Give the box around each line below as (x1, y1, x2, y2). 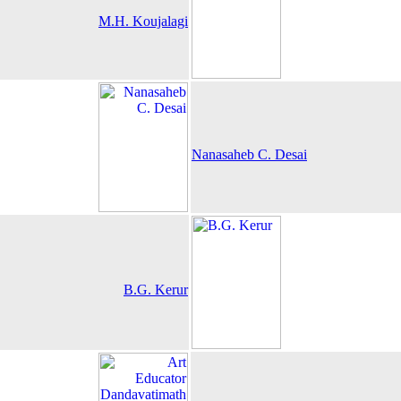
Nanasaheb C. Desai (192, 147, 307, 162)
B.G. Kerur (124, 282, 188, 297)
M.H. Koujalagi (98, 13, 188, 29)
